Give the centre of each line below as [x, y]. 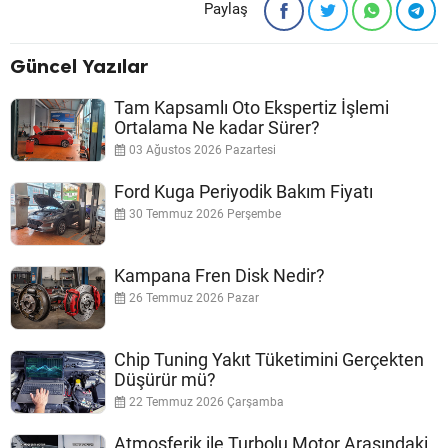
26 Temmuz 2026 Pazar [192, 298]
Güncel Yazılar [79, 66]
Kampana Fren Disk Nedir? [219, 276]
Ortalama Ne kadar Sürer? [217, 128]
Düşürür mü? [165, 380]
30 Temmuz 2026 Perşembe [203, 214]
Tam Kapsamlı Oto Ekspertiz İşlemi [251, 108]
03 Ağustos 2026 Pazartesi [201, 150]
